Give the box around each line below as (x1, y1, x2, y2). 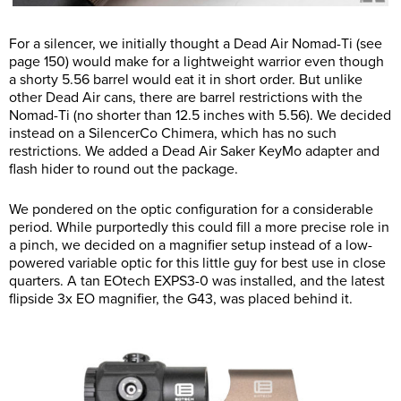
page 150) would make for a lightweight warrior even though (9, 53, 384, 72)
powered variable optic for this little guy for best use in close (9, 254, 386, 273)
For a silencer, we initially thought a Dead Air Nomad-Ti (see (9, 35, 382, 54)
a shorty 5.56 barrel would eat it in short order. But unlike (9, 71, 363, 90)
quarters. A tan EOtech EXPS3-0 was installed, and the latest (9, 272, 385, 291)
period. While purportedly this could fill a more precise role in (9, 218, 389, 237)
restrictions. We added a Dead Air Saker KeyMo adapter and (9, 142, 380, 161)
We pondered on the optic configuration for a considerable (9, 200, 373, 219)
